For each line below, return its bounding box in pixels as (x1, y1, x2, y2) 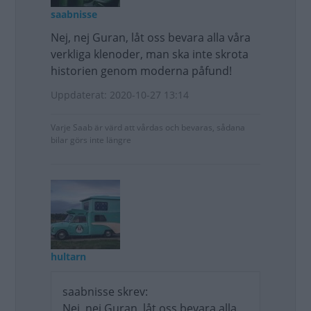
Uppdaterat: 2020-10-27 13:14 (51, 88, 189, 101)
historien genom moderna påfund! (51, 63, 232, 78)
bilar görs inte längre (51, 134, 131, 146)
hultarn (51, 250, 86, 263)
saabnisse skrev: (62, 284, 148, 299)
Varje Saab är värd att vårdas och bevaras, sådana (51, 121, 245, 133)
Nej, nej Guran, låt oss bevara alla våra (51, 30, 251, 45)
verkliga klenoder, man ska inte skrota (51, 47, 249, 62)
